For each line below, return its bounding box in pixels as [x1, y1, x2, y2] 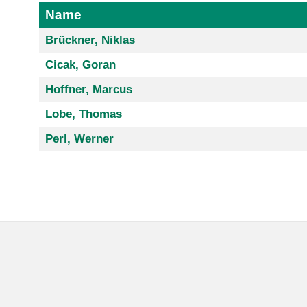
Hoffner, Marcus [45, 83, 132, 97]
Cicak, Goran [45, 58, 116, 72]
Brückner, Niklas [45, 34, 135, 47]
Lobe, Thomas [45, 108, 122, 121]
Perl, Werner [45, 132, 114, 146]
